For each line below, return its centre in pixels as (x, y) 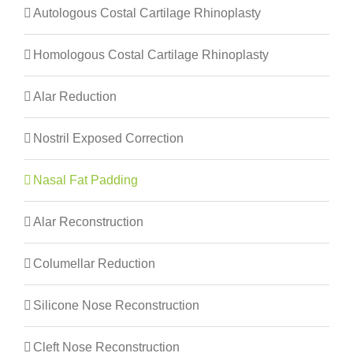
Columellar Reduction (94, 264)
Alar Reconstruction (88, 222)
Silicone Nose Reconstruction (116, 306)
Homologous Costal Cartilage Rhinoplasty (151, 55)
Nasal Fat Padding (85, 180)
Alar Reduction (75, 97)
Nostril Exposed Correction (108, 139)
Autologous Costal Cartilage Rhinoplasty (147, 13)
